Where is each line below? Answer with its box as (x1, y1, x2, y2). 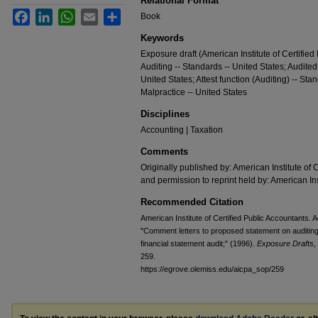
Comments (141, 146, 188, 157)
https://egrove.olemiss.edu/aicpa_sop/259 (141, 265, 284, 273)
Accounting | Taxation (141, 125, 223, 135)
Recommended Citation (141, 197, 243, 207)
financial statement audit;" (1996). (141, 239, 257, 248)
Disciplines (141, 109, 190, 119)
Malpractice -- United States (141, 87, 247, 97)
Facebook (30, 9, 68, 19)
